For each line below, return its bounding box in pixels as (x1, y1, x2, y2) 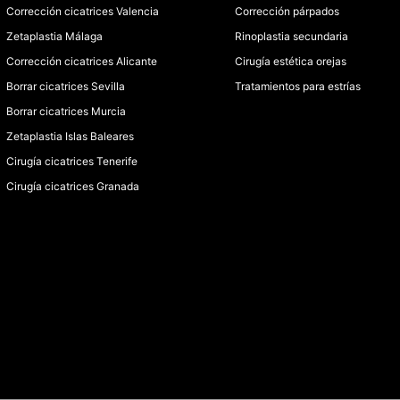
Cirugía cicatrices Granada (6, 179, 139, 193)
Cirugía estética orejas (235, 54, 346, 68)
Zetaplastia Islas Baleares (6, 129, 134, 143)
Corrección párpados (235, 4, 339, 18)
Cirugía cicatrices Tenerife (6, 154, 137, 168)
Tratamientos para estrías (235, 79, 361, 93)
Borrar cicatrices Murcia (6, 104, 126, 118)
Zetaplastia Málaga (6, 29, 103, 43)
